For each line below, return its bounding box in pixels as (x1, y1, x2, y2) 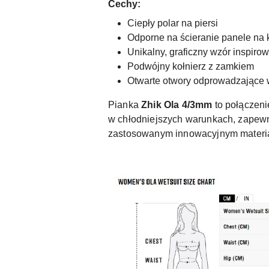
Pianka (108, 99, 142, 110)
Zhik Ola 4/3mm (141, 99, 213, 110)
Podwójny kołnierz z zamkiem (127, 61, 254, 71)
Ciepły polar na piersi (127, 17, 218, 28)
